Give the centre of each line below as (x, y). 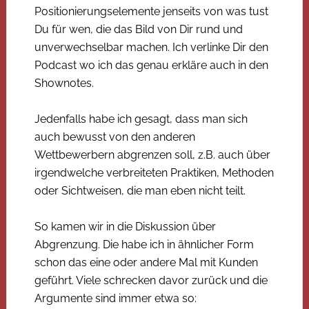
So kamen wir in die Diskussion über (125, 226)
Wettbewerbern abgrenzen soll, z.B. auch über (152, 154)
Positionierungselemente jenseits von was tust (151, 11)
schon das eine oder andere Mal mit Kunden (146, 262)
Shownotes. (64, 83)
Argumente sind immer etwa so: (115, 298)
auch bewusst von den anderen (114, 137)
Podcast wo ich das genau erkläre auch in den (151, 65)
